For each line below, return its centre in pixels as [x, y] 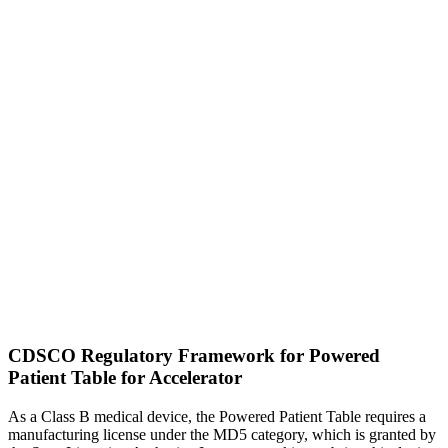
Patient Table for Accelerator [125, 378]
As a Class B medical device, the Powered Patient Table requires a [217, 416]
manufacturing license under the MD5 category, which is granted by [222, 434]
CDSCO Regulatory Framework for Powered [194, 356]
